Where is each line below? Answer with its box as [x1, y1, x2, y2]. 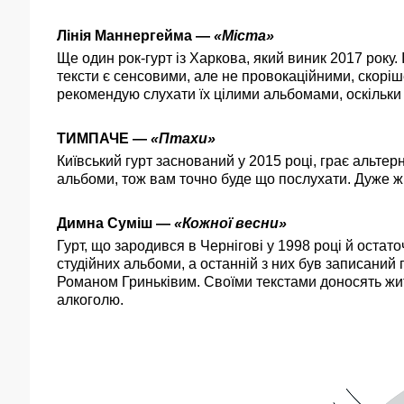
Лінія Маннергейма [57, 28, 192, 43]
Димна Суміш [57, 216, 152, 231]
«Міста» [214, 28, 274, 43]
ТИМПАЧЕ [57, 131, 129, 146]
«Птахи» [151, 131, 216, 146]
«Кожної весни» [174, 216, 287, 231]
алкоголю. [57, 292, 124, 308]
